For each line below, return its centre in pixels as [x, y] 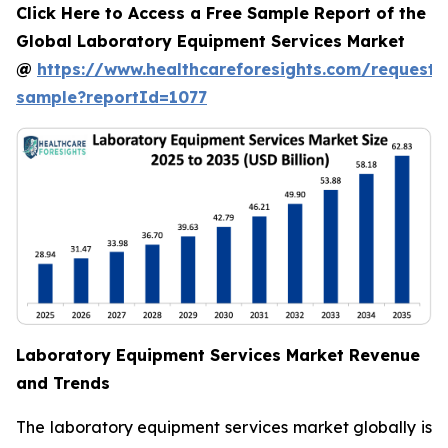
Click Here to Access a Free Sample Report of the [221, 13]
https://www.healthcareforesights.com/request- [240, 69]
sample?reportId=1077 [111, 97]
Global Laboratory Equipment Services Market [210, 41]
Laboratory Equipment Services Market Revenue [218, 355]
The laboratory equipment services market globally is [224, 427]
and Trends [63, 383]
